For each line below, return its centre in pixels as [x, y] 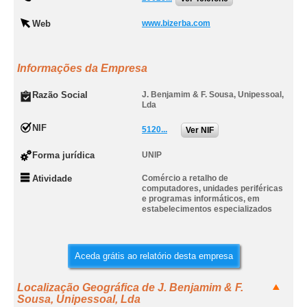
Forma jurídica [63, 155]
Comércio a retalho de [185, 178]
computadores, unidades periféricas [212, 188]
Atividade [52, 179]
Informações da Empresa [82, 68]
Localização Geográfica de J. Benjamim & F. [130, 287]
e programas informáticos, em [201, 199]
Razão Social [60, 95]
